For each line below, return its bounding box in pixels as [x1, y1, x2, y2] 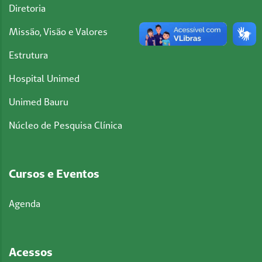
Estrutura [9, 49, 48, 61]
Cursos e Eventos [9, 166, 99, 181]
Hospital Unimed [9, 73, 80, 85]
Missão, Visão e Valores [9, 26, 108, 38]
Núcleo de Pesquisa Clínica [9, 119, 122, 132]
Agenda [9, 198, 40, 210]
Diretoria [9, 2, 46, 15]
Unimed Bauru [9, 96, 68, 108]
